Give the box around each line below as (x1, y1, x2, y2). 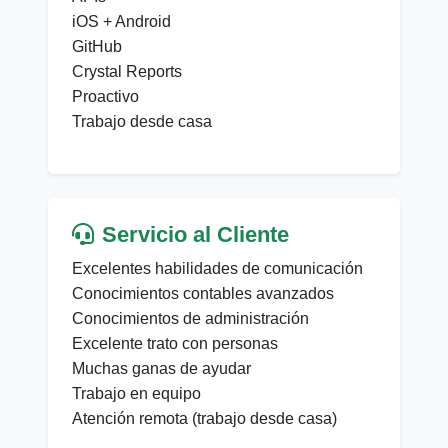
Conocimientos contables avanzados (72, 285, 334, 303)
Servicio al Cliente (102, 222, 289, 248)
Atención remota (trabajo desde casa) (72, 410, 337, 428)
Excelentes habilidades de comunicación (72, 260, 363, 278)
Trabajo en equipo (72, 385, 201, 403)
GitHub (72, 38, 122, 56)
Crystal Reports (72, 63, 182, 81)
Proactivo (72, 88, 139, 106)
